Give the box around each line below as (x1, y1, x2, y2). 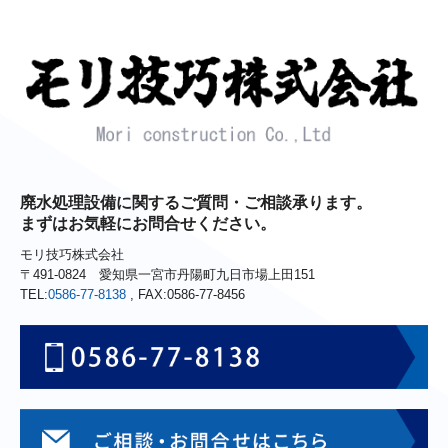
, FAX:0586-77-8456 (126, 287, 245, 303)
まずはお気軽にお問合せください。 (20, 215, 276, 233)
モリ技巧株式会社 (20, 247, 124, 263)
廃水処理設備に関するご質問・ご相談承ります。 (20, 194, 372, 212)
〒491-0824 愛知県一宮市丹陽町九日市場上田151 (20, 267, 315, 283)
